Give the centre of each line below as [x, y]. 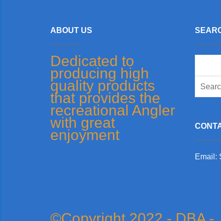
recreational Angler [113, 110]
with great [83, 123]
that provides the [105, 98]
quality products [103, 86]
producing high [100, 74]
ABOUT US [71, 31]
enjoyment [85, 135]
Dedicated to [92, 61]
